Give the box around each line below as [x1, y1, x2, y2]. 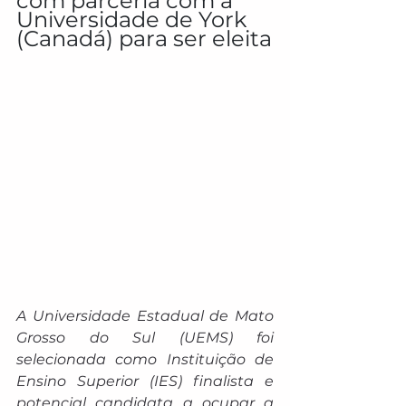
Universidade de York [16, 6, 252, 33]
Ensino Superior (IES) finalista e [16, 372, 274, 390]
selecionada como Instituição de [16, 351, 274, 368]
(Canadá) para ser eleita [16, 25, 272, 52]
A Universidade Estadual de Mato [16, 307, 274, 324]
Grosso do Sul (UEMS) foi [16, 329, 274, 346]
